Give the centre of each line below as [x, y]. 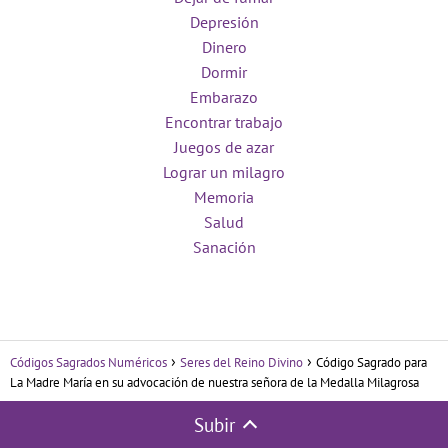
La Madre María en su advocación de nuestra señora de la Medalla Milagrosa [214, 383]
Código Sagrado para [371, 363]
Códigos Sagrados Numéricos [88, 363]
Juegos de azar [224, 147]
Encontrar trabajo [224, 122]
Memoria [224, 197]
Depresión [224, 22]
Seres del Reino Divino [241, 363]
